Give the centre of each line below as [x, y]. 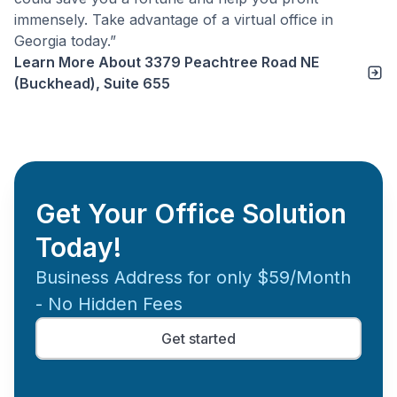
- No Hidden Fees [109, 304]
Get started [198, 339]
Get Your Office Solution [191, 214]
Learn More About [79, 62]
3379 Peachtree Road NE [232, 62]
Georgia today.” [65, 41]
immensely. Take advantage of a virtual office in [174, 19]
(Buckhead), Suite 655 [92, 83]
